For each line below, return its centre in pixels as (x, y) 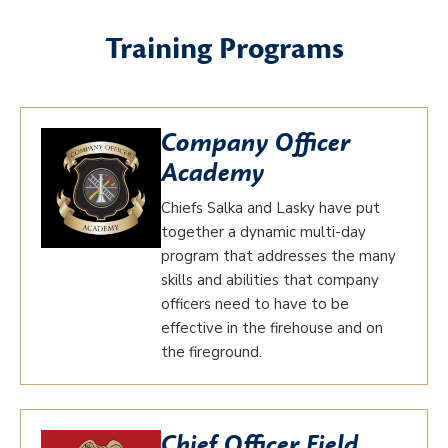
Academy (212, 173)
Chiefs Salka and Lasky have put (270, 208)
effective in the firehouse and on (272, 328)
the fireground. (211, 352)
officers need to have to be (255, 304)
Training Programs (224, 49)
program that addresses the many (278, 256)
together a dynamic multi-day (263, 232)
